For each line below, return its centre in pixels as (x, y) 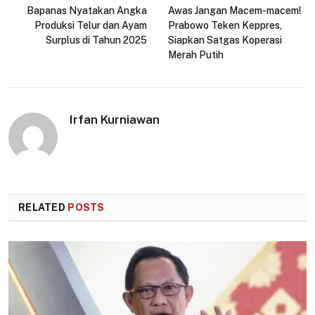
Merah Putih (196, 54)
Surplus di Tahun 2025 (96, 40)
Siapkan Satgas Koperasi (225, 40)
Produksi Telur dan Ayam (91, 25)
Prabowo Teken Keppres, (225, 25)
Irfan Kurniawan (115, 119)
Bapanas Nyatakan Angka (87, 10)
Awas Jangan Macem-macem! (234, 10)
